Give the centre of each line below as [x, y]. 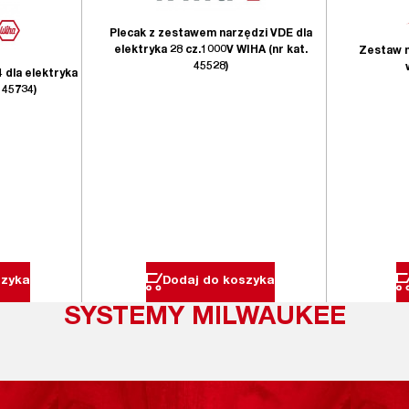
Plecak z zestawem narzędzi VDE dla [210, 33]
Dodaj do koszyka [219, 282]
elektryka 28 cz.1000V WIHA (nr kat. [210, 50]
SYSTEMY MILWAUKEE [204, 318]
